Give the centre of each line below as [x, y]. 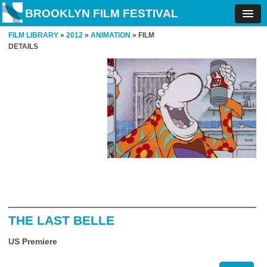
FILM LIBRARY [33, 35]
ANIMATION [111, 35]
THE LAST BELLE [61, 220]
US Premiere [33, 241]
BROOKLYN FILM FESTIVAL [102, 13]
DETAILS [23, 46]
